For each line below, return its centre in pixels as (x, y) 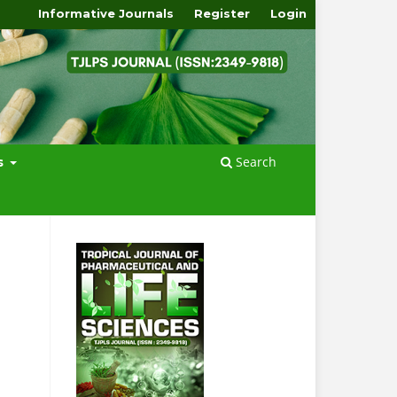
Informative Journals (106, 13)
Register (222, 13)
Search (254, 161)
